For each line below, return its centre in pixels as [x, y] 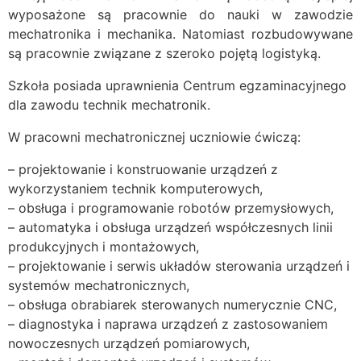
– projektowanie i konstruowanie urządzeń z [143, 169]
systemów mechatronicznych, [99, 285]
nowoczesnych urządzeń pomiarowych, [129, 343]
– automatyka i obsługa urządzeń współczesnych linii [170, 227]
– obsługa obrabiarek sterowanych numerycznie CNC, [172, 305]
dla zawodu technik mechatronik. [109, 105]
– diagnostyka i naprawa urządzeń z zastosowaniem [168, 324]
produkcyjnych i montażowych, [104, 247]
